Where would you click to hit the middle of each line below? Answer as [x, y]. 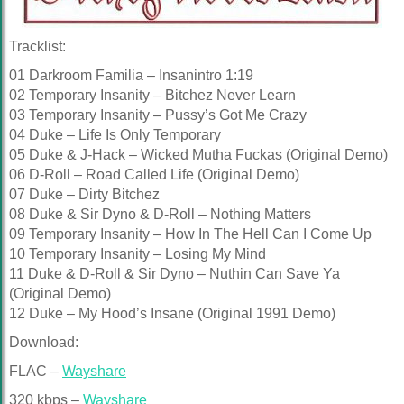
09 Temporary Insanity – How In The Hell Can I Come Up [190, 234]
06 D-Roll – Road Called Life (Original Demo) [154, 174]
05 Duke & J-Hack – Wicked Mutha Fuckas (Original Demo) [198, 155]
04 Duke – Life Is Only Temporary [115, 135]
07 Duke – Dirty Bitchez [84, 194]
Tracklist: [37, 46]
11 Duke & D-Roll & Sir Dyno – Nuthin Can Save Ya [174, 274]
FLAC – [36, 371]
